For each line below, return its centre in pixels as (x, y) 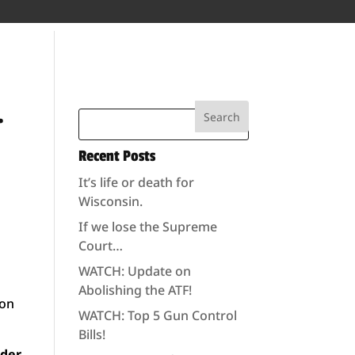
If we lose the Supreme (147, 227)
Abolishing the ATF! (135, 290)
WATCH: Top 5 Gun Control (157, 315)
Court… (100, 246)
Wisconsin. (110, 201)
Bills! (92, 334)
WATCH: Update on (134, 271)
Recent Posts (116, 156)
